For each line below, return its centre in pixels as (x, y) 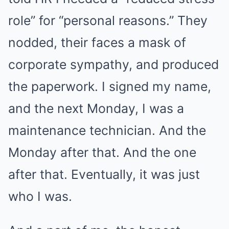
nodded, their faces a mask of (97, 42)
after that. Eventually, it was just (104, 174)
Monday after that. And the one (102, 152)
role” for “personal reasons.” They (108, 20)
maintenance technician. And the (107, 130)
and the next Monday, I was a (96, 108)
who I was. (40, 196)
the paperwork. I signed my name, (110, 86)
